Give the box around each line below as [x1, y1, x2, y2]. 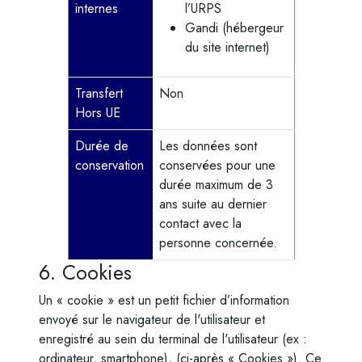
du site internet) [184, 38, 270, 57]
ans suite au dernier [158, 195, 267, 213]
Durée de [74, 137, 128, 155]
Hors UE [74, 103, 120, 122]
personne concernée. [158, 234, 277, 252]
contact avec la [158, 214, 242, 233]
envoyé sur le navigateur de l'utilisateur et [39, 310, 265, 329]
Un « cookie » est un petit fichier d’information [39, 291, 289, 309]
